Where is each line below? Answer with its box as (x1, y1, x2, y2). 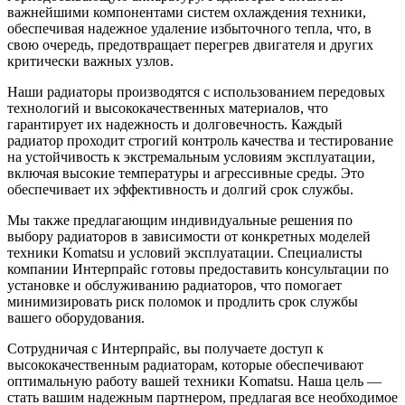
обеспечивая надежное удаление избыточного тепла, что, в (7, 20, 372, 36)
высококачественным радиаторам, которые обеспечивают (7, 356, 363, 372)
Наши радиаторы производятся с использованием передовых (7, 83, 385, 99)
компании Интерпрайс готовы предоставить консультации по (7, 260, 389, 277)
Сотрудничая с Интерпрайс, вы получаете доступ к (7, 340, 324, 356)
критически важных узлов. (7, 52, 174, 69)
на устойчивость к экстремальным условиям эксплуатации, (7, 148, 375, 165)
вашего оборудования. (7, 309, 145, 325)
